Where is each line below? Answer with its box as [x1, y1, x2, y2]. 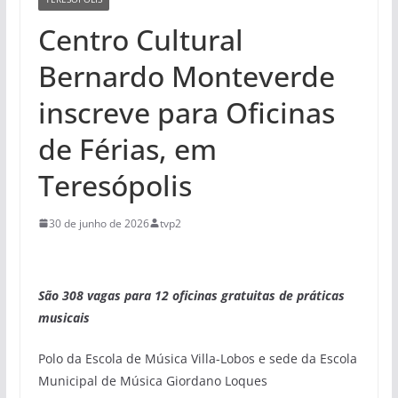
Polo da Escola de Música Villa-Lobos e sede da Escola [37, 349, 357, 367]
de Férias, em [37, 129, 217, 168]
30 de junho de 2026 [48, 215, 149, 231]
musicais [37, 308, 90, 326]
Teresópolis [37, 165, 192, 204]
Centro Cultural [37, 20, 243, 59]
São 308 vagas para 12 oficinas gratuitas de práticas [37, 286, 345, 304]
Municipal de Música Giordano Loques [37, 371, 267, 389]
